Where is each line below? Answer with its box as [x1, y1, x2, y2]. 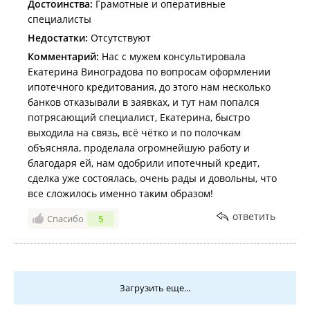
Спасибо [47, 212, 84, 225]
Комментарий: [28, 50, 99, 63]
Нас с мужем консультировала [99, 50, 246, 63]
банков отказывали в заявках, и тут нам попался [28, 95, 259, 109]
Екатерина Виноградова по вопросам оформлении [28, 65, 271, 78]
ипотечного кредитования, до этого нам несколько [28, 80, 271, 93]
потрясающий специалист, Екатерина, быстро [28, 111, 250, 124]
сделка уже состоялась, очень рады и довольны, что [28, 172, 277, 185]
